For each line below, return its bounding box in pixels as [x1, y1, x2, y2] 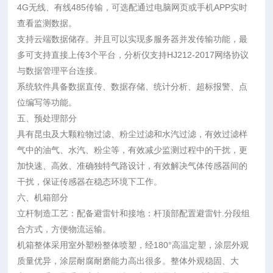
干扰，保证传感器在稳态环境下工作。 [17, 177, 163, 186]
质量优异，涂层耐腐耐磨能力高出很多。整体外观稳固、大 [17, 256, 239, 266]
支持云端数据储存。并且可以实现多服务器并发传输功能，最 [17, 34, 248, 44]
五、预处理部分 [17, 113, 77, 123]
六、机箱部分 [17, 193, 69, 202]
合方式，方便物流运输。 [17, 224, 112, 234]
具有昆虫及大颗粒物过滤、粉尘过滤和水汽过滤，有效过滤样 [17, 129, 248, 139]
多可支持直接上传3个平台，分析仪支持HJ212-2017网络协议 [17, 50, 249, 60]
